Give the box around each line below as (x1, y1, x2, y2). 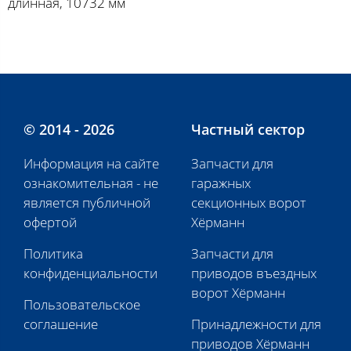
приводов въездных (191, 264, 317, 282)
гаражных (191, 174, 251, 192)
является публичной (24, 194, 150, 212)
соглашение (24, 315, 98, 333)
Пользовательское (24, 295, 140, 313)
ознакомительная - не (24, 174, 158, 192)
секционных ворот (191, 194, 306, 212)
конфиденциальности (24, 264, 157, 282)
